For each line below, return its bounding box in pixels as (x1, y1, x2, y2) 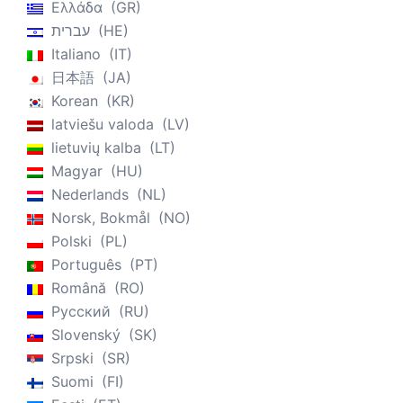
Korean (51, 92, 98, 111)
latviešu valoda (51, 115, 154, 134)
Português (51, 255, 121, 274)
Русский (51, 302, 111, 321)
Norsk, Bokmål (51, 209, 150, 228)
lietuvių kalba (51, 139, 141, 157)
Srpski (51, 349, 94, 368)
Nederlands (51, 185, 129, 204)
